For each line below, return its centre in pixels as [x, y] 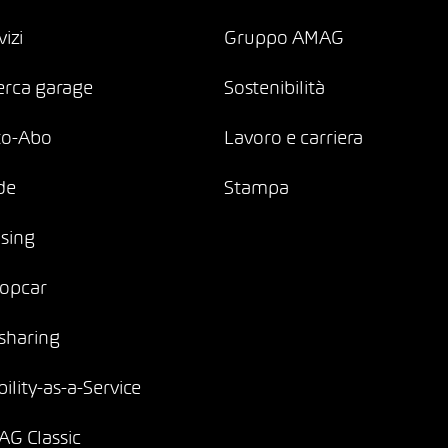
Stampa [256, 189]
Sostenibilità [274, 89]
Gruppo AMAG [284, 39]
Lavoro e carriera [293, 139]
